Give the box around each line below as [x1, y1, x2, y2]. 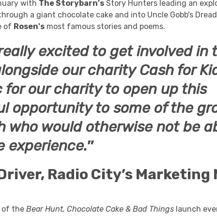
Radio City [44, 166, 122, 183]
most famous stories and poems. [45, 22, 166, 31]
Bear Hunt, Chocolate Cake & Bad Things [26, 204, 176, 214]
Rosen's [14, 22, 45, 31]
